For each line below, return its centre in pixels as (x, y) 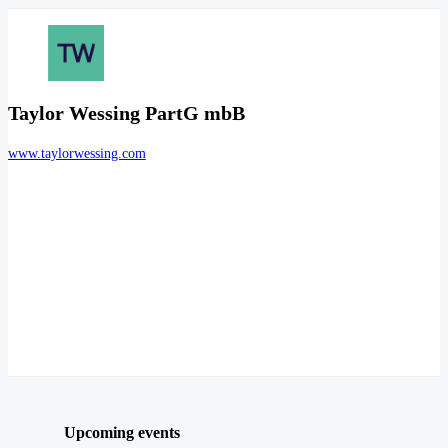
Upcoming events (122, 432)
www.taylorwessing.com (77, 154)
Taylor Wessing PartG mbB (126, 113)
